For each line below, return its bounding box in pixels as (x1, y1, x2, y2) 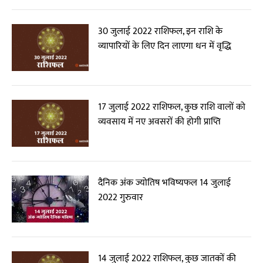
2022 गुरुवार (98, 190, 144, 205)
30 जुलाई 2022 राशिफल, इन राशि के (98, 23, 223, 39)
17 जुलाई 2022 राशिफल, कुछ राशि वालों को (98, 99, 246, 115)
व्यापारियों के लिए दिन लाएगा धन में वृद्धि (98, 38, 232, 54)
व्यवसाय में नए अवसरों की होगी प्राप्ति (98, 114, 221, 130)
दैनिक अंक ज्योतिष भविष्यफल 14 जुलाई (98, 175, 231, 191)
